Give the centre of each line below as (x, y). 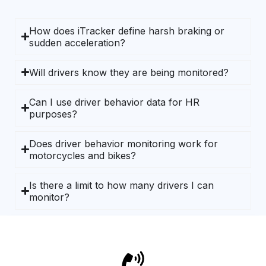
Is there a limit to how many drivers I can (122, 185)
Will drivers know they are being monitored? (129, 72)
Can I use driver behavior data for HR (115, 102)
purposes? (53, 114)
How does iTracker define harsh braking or (127, 31)
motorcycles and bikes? (83, 155)
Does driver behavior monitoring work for (124, 143)
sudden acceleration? (77, 42)
